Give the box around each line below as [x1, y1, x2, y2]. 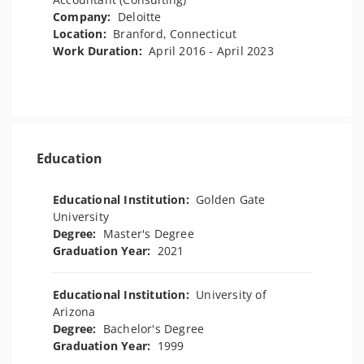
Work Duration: [53, 43, 149, 58]
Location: [53, 26, 114, 41]
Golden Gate [196, 192, 266, 207]
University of [196, 287, 266, 302]
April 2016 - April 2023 [149, 43, 274, 58]
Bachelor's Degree [102, 321, 205, 336]
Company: [53, 9, 118, 24]
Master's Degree [102, 226, 194, 241]
